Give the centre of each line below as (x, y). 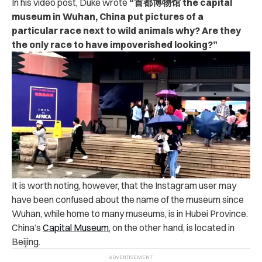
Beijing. (26, 242)
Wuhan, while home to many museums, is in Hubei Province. (130, 214)
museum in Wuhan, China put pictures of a (108, 17)
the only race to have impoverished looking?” (115, 45)
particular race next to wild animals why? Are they (126, 31)
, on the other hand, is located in (172, 228)
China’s (27, 228)
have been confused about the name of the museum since (128, 200)
